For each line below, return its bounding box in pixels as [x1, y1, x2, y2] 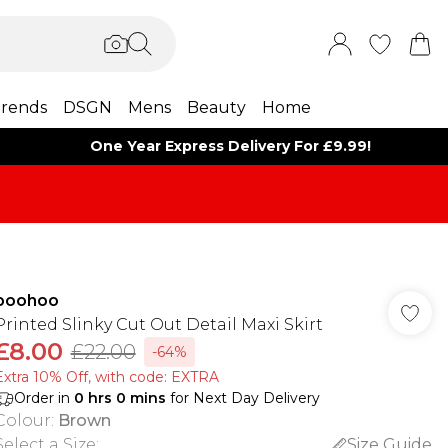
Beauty [186, 98, 246, 117]
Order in [13, 389, 74, 407]
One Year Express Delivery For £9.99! [90, 137, 372, 155]
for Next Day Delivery [165, 389, 320, 407]
